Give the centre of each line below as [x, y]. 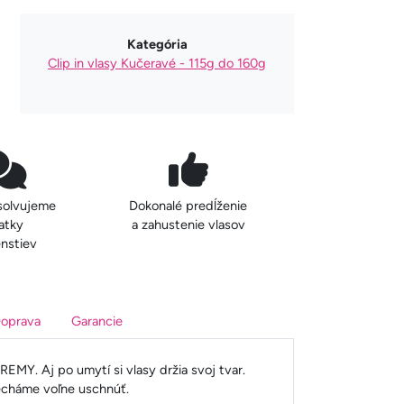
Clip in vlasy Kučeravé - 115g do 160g [157, 63]
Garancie [97, 321]
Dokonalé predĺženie [188, 205]
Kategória [157, 44]
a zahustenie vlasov [188, 224]
